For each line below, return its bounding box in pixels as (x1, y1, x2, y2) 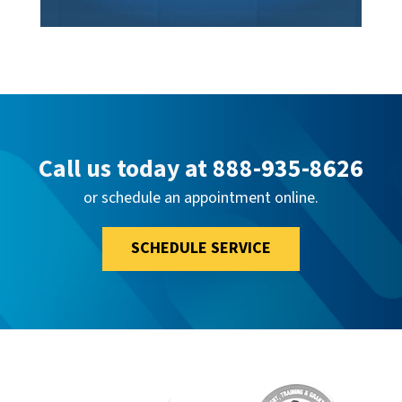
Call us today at (38, 151, 213, 187)
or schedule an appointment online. (83, 186, 319, 209)
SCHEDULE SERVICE (130, 237, 271, 260)
